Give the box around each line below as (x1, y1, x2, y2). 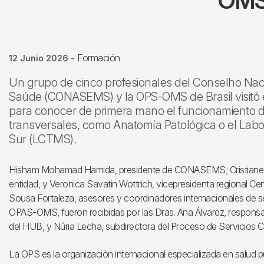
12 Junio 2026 (9, 53, 68, 63)
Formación (77, 52, 120, 64)
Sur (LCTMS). (9, 132, 77, 146)
